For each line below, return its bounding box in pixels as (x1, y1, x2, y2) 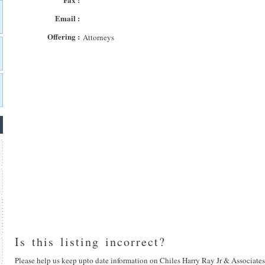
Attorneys (83, 32, 114, 43)
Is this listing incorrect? (15, 234, 166, 250)
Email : (55, 12, 80, 24)
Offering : (47, 31, 80, 42)
